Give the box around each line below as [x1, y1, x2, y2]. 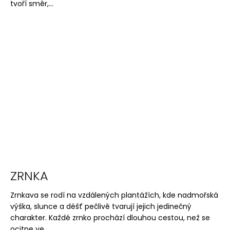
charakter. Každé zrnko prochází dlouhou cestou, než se [10, 212, 210, 223]
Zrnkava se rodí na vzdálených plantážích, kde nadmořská [10, 189, 218, 200]
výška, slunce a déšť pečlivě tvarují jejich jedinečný [10, 201, 191, 212]
